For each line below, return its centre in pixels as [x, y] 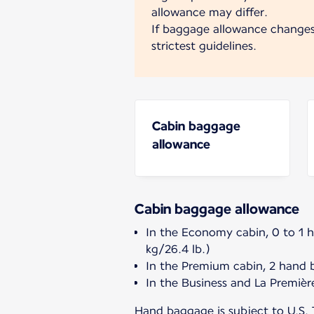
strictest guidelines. [204, 46]
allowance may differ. [210, 12]
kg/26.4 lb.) [178, 249]
